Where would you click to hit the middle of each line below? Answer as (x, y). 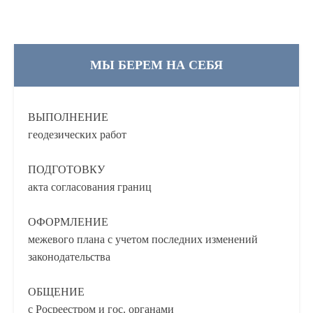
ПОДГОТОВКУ (66, 169)
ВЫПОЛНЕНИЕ (68, 117)
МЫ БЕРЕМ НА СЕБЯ (156, 65)
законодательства (69, 257)
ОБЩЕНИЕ (56, 292)
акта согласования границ (90, 187)
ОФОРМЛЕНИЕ (68, 222)
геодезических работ (77, 134)
